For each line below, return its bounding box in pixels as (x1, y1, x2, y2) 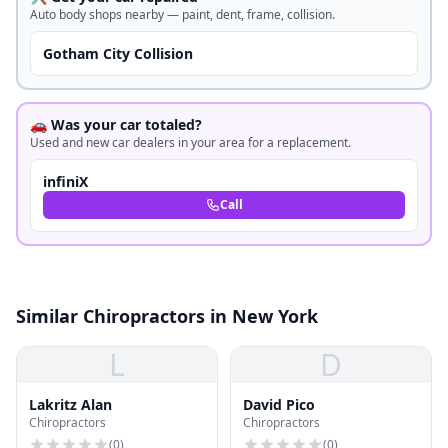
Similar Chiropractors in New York (16, 304, 318, 328)
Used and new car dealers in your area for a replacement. (30, 134, 351, 151)
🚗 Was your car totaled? (30, 115, 202, 134)
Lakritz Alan (29, 395, 112, 414)
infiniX (43, 172, 88, 191)
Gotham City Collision (43, 44, 193, 63)
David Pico (243, 395, 315, 414)
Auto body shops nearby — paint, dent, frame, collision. (30, 6, 335, 23)
